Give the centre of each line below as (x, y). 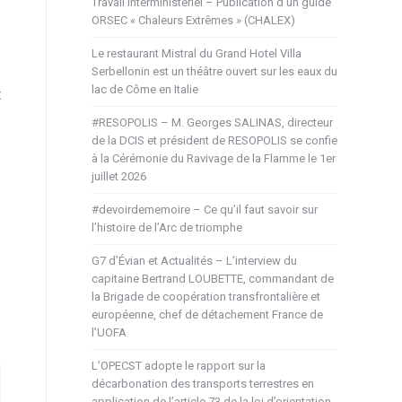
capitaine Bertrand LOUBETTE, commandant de (213, 278)
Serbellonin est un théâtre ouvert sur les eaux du (214, 71)
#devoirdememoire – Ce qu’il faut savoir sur (205, 209)
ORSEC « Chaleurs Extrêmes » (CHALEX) (193, 20)
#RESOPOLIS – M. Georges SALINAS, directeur (212, 122)
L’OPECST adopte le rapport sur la (179, 365)
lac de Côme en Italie (145, 89)
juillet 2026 (119, 176)
